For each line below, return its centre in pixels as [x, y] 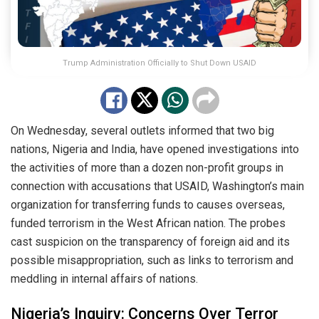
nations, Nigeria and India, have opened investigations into [155, 149]
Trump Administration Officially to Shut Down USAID [159, 63]
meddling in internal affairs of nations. [104, 278]
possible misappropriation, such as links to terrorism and [152, 260]
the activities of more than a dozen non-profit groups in [147, 167]
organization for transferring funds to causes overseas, [148, 204]
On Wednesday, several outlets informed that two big [142, 130]
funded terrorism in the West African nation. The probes [148, 223]
